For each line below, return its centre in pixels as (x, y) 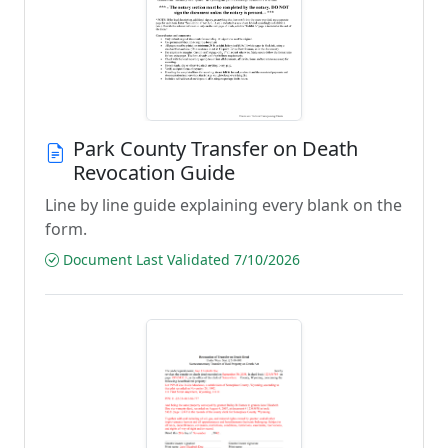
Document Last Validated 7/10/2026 (179, 259)
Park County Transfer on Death (215, 148)
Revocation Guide (154, 172)
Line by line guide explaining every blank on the (223, 205)
